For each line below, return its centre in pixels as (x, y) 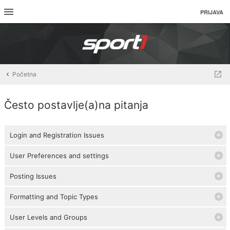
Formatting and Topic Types (54, 197)
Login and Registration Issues (57, 135)
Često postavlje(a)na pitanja (76, 105)
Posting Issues (33, 176)
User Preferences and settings (59, 156)
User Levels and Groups (49, 217)
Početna (24, 74)
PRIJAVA (212, 12)
